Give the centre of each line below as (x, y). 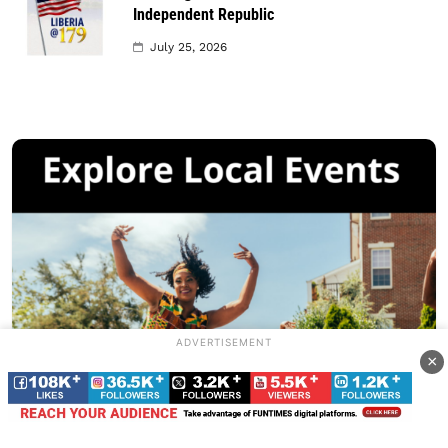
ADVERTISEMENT (224, 342)
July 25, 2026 (188, 46)
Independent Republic (203, 14)
